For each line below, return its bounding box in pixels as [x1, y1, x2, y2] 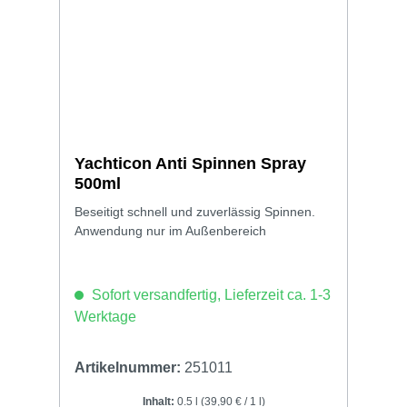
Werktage [74, 308, 136, 324]
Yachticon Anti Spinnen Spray [74, 154, 306, 173]
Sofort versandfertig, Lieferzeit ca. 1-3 [88, 286, 331, 303]
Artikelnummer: [74, 359, 184, 375]
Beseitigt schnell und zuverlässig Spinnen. [74, 203, 315, 219]
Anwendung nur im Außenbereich [74, 223, 266, 238]
